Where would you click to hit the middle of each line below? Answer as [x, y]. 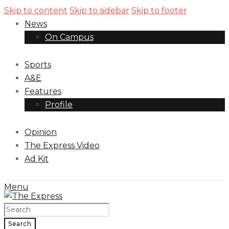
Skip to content [36, 10]
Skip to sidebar [99, 10]
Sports [38, 65]
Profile [59, 105]
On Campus [69, 37]
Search [20, 224]
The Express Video [62, 146]
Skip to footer [159, 10]
